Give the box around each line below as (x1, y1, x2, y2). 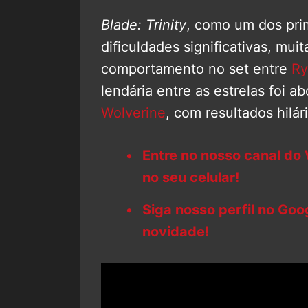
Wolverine (101, 104, 166, 121)
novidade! (142, 223, 209, 240)
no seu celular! (142, 168, 239, 186)
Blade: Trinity (101, 16, 186, 33)
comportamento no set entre (101, 60, 291, 77)
